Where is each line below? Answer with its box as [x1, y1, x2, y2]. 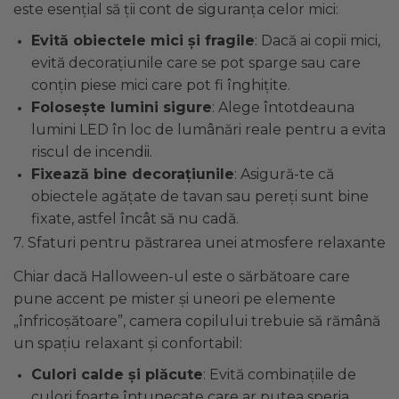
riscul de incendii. [31, 142, 152, 160]
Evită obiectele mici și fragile [31, 31, 255, 49]
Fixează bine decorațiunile [31, 165, 234, 183]
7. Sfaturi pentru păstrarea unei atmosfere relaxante [13, 233, 386, 251]
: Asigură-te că [234, 165, 334, 183]
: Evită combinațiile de [203, 365, 356, 383]
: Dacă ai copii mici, [255, 31, 380, 49]
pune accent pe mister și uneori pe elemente [13, 289, 336, 307]
